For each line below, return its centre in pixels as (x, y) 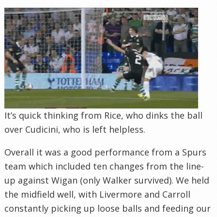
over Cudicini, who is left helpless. (75, 129)
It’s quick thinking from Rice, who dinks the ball (103, 115)
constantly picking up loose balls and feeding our (108, 208)
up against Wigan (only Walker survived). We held (107, 180)
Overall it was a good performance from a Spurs (105, 152)
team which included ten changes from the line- (104, 166)
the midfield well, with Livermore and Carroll (97, 194)
